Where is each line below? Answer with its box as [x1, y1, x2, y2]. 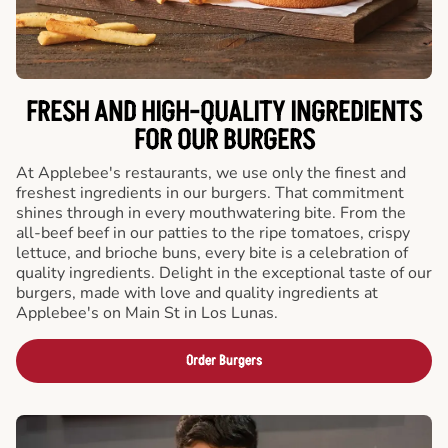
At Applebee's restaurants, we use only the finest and [16, 162, 406, 184]
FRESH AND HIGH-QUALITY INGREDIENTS [26, 94, 422, 132]
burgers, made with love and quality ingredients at [16, 282, 378, 304]
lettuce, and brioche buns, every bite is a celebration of [16, 242, 408, 264]
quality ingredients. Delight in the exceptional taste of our [16, 262, 432, 284]
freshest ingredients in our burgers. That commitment [16, 182, 404, 204]
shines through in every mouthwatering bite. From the [16, 202, 406, 224]
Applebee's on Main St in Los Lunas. [16, 302, 278, 324]
